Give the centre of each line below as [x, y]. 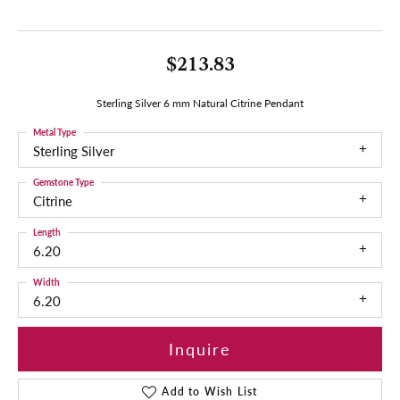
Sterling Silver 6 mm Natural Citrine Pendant [200, 102]
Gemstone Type [63, 182]
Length [47, 232]
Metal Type [54, 132]
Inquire [200, 349]
